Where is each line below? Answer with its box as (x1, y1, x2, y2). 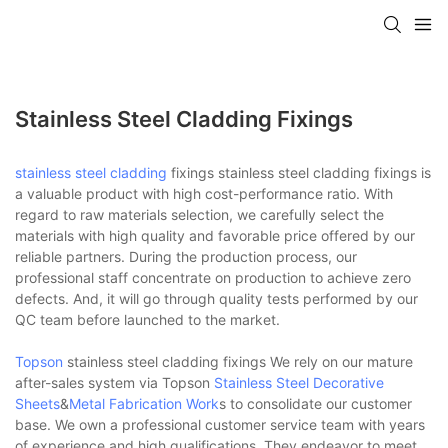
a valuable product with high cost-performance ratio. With (15, 184, 393, 202)
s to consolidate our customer (219, 394, 412, 412)
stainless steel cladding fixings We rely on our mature (63, 352, 413, 370)
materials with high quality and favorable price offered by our (15, 226, 415, 244)
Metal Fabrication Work (69, 394, 219, 412)
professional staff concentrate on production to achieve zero (15, 268, 411, 286)
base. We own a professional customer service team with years (15, 415, 425, 433)
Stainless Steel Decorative (214, 373, 384, 391)
